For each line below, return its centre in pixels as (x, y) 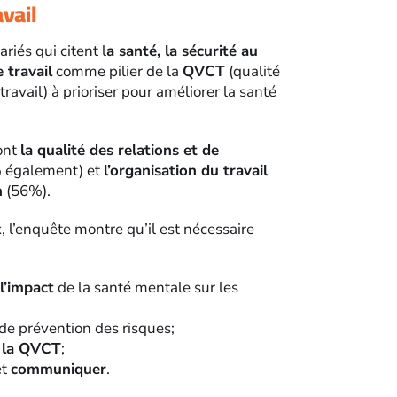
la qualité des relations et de (120, 151)
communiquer (59, 370)
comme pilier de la (118, 72)
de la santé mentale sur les (147, 288)
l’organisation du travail (186, 171)
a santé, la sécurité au (183, 51)
